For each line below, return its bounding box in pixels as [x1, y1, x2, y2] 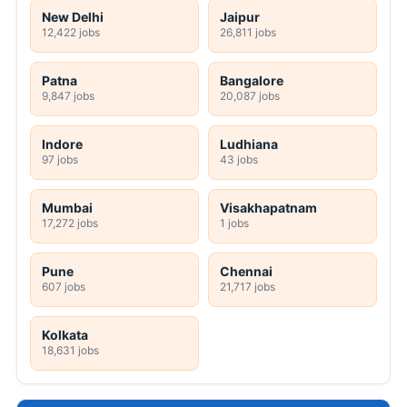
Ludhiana [220, 136, 278, 153]
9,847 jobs [42, 89, 94, 104]
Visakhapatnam [220, 200, 317, 216]
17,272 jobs [42, 216, 98, 231]
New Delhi [42, 9, 104, 25]
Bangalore [220, 73, 283, 89]
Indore [42, 136, 83, 153]
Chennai [220, 263, 273, 280]
